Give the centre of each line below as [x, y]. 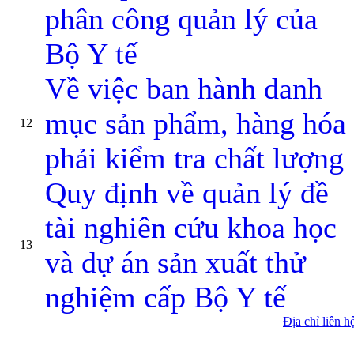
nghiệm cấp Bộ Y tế [166, 297]
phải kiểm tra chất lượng [194, 158]
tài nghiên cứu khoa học [191, 228]
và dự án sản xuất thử [175, 262]
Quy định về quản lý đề [187, 193]
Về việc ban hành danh [184, 88]
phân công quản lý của [181, 19]
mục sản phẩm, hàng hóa [196, 123]
